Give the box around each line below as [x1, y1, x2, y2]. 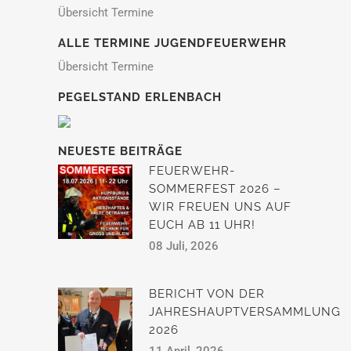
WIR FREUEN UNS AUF [149, 200, 291, 214]
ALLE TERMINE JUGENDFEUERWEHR [58, 36, 287, 50]
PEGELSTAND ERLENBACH [58, 90, 222, 104]
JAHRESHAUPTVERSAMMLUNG [149, 305, 341, 319]
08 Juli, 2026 [149, 239, 219, 253]
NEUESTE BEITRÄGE [58, 144, 183, 158]
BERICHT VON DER [149, 287, 265, 301]
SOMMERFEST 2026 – [149, 182, 281, 196]
